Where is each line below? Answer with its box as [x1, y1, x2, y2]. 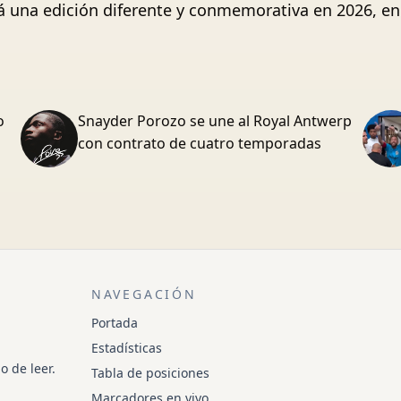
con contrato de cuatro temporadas [78, 133, 322, 153]
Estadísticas [90, 339, 162, 356]
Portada [90, 314, 138, 331]
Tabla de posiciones [90, 364, 209, 381]
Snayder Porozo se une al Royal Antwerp [78, 111, 353, 131]
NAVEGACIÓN [90, 286, 197, 303]
